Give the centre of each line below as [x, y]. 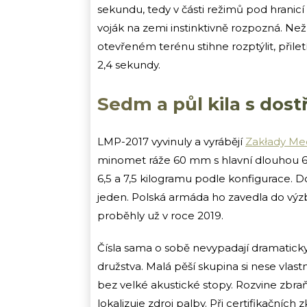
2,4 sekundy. [129, 64]
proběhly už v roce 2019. [160, 215]
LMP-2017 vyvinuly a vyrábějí [171, 141]
